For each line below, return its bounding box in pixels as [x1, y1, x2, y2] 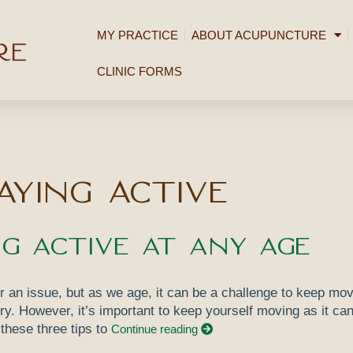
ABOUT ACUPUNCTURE [191, 28, 326, 42]
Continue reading [110, 322, 201, 336]
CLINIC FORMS [96, 64, 182, 78]
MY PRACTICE [96, 28, 178, 42]
